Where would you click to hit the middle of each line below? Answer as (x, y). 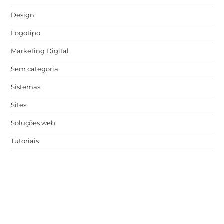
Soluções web (33, 123)
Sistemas (26, 87)
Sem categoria (35, 69)
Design (23, 15)
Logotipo (26, 33)
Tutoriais (25, 141)
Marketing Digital (40, 51)
